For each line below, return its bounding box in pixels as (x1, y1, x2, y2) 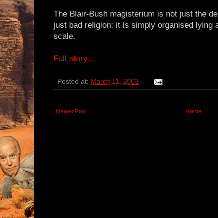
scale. (54, 32, 75, 41)
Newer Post (56, 108, 87, 115)
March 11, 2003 (91, 78, 139, 86)
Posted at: (57, 78, 91, 86)
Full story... (54, 54, 94, 64)
